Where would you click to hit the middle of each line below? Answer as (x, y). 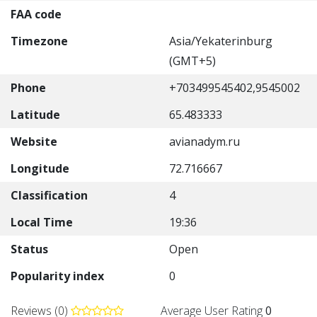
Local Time (42, 222)
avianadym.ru (204, 142)
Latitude (35, 115)
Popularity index (57, 276)
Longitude (40, 168)
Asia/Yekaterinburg (221, 41)
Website (34, 142)
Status (29, 249)
